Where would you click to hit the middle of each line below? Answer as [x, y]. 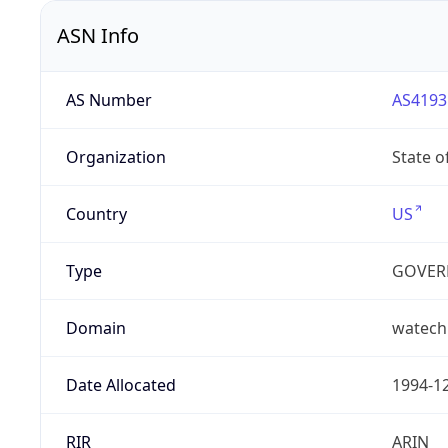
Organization [115, 157]
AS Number [108, 100]
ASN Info [98, 36]
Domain [95, 328]
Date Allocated [120, 385]
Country [96, 214]
